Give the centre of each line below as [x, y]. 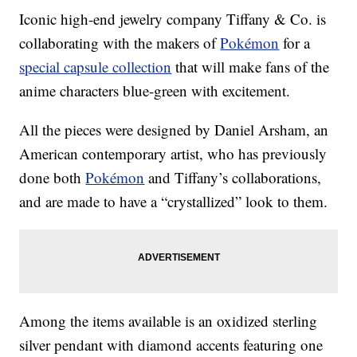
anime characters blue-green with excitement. [155, 91]
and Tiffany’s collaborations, [233, 178]
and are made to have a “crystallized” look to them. [174, 202]
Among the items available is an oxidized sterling [169, 321]
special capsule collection [96, 67]
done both [53, 178]
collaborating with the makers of [120, 43]
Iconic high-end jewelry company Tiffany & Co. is [173, 19]
